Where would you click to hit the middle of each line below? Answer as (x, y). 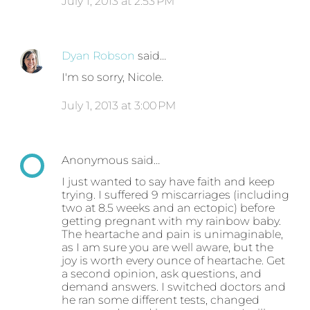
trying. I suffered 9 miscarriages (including (176, 195)
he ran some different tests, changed (161, 300)
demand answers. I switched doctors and (174, 287)
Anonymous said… (111, 161)
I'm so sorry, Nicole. (113, 77)
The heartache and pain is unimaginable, (173, 235)
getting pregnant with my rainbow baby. (172, 221)
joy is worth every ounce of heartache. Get (174, 261)
